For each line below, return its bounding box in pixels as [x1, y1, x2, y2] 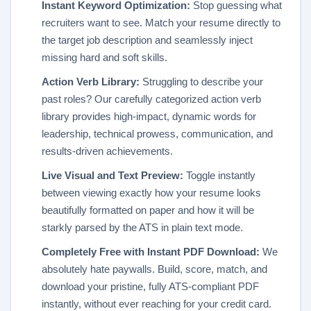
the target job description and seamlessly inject [42, 34, 253, 47]
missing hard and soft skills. [42, 51, 167, 64]
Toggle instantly [183, 169, 255, 182]
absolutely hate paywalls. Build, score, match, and [42, 263, 267, 276]
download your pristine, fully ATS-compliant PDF [42, 280, 259, 293]
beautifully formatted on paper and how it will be [42, 204, 254, 217]
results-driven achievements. [42, 145, 173, 158]
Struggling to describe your [140, 76, 263, 88]
